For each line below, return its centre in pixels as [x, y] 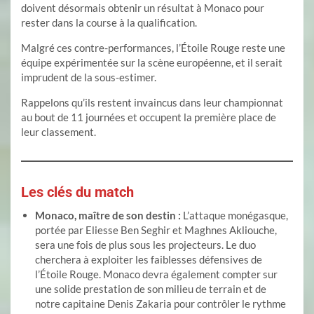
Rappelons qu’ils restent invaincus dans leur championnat [152, 102]
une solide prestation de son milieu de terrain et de [151, 289]
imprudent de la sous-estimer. [90, 77]
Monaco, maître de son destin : [108, 215]
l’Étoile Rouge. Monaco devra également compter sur [156, 274]
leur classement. [59, 132]
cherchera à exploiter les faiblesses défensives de [149, 259]
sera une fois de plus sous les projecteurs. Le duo [145, 245]
